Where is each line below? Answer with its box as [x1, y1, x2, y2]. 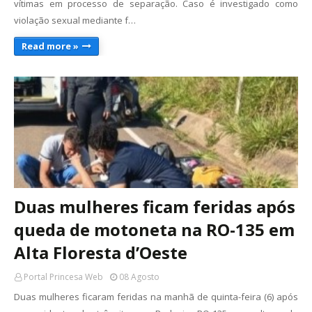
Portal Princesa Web [24, 271, 103, 283]
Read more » [22, 40, 79, 53]
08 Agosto [119, 271, 159, 283]
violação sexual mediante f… [14, 14, 136, 27]
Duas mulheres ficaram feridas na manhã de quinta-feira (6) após [14, 290, 298, 304]
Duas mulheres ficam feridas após [14, 195, 295, 219]
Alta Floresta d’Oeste [14, 241, 187, 265]
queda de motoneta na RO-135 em [14, 218, 295, 242]
